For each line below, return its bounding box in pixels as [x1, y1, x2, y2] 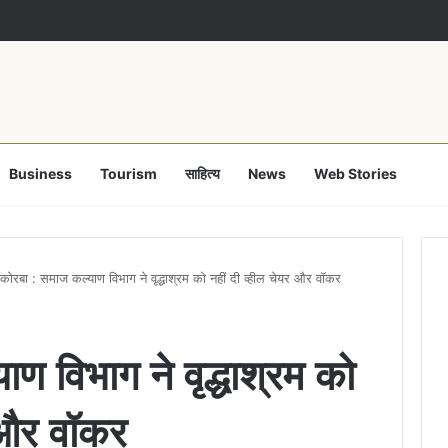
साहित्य [185, 164, 220, 182]
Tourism [100, 164, 157, 182]
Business [9, 164, 72, 182]
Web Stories [314, 164, 397, 182]
